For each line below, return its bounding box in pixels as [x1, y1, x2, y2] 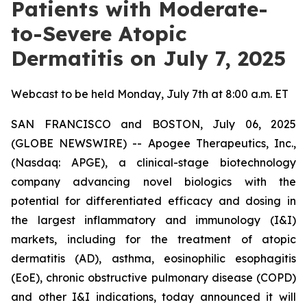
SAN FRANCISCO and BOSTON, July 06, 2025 [11, 117, 296, 131]
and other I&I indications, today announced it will [11, 290, 296, 304]
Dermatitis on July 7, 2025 [11, 45, 286, 71]
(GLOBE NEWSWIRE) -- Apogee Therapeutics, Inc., [11, 136, 296, 150]
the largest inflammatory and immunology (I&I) [11, 213, 296, 227]
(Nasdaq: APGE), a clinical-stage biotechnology [11, 156, 296, 169]
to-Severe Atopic [11, 21, 186, 47]
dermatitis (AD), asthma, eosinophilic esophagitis [11, 251, 296, 265]
